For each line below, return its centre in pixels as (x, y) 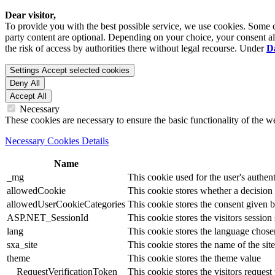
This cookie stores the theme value (194, 258)
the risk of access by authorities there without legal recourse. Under (136, 48)
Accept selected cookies (86, 70)
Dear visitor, (30, 15)
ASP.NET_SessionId (48, 218)
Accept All (28, 96)
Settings (25, 70)
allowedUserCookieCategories (66, 204)
